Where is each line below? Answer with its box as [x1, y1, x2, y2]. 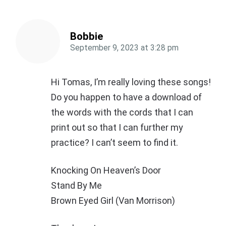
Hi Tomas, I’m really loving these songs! [51, 77, 211, 88]
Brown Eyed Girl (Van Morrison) [51, 195, 175, 206]
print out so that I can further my [51, 122, 183, 133]
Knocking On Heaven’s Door [51, 165, 161, 176]
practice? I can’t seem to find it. [51, 137, 178, 148]
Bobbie [70, 30, 103, 43]
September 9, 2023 [70, 43, 139, 53]
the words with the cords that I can [51, 107, 193, 118]
